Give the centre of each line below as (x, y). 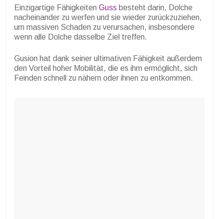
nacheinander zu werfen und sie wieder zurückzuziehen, (108, 18)
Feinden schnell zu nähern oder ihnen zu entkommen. (104, 78)
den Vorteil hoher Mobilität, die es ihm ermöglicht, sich (106, 68)
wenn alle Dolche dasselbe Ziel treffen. (81, 37)
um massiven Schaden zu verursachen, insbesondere (104, 27)
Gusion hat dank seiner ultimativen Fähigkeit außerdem (108, 59)
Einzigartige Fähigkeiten (56, 8)
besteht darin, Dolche (155, 8)
